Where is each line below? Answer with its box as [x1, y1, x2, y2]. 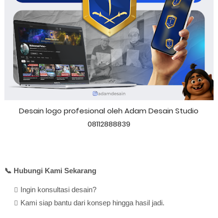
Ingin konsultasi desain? [20, 185, 96, 194]
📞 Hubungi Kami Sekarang [4, 166, 96, 175]
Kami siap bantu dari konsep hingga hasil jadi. [20, 199, 164, 207]
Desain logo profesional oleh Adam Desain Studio [19, 106, 199, 116]
